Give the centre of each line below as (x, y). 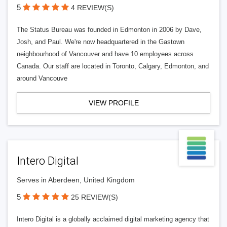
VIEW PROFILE (113, 103)
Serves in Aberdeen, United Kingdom (76, 180)
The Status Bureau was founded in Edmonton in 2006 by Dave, (109, 30)
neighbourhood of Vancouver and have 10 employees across (105, 54)
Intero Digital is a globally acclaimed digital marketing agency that (113, 219)
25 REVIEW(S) (94, 197)
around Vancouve (42, 78)
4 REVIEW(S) (92, 8)
